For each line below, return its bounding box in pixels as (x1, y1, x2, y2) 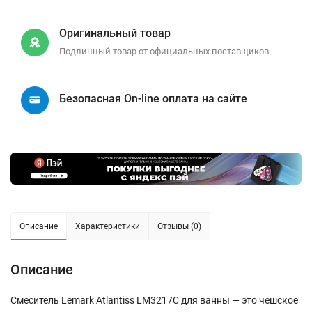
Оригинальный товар (59, 26, 171, 40)
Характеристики (75, 221, 140, 232)
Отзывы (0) (157, 221, 201, 232)
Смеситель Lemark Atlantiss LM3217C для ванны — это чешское (10, 295, 298, 306)
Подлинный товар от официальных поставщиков (59, 46, 269, 57)
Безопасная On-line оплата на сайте (59, 91, 247, 105)
